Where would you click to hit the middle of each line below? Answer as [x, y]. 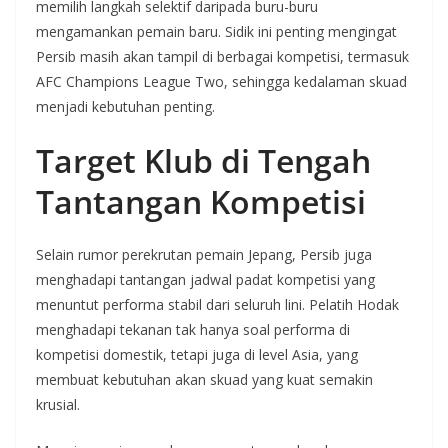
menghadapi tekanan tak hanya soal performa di [193, 330]
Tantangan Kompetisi [201, 202]
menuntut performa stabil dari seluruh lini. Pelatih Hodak [217, 305]
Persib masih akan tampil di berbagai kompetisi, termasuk [222, 57]
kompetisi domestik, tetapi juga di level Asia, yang [197, 355]
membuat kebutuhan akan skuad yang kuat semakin [204, 380]
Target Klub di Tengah [203, 161]
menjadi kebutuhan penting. [125, 107]
